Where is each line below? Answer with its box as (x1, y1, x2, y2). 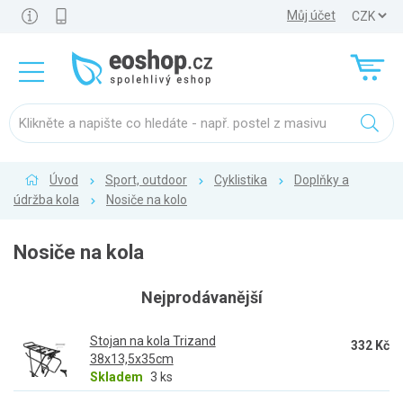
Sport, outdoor (105, 173, 187, 187)
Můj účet (287, 8, 336, 22)
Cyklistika (214, 173, 267, 187)
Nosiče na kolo (106, 193, 187, 207)
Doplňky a (294, 173, 349, 187)
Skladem (89, 370, 143, 384)
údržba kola (13, 193, 79, 207)
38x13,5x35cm (89, 352, 174, 366)
